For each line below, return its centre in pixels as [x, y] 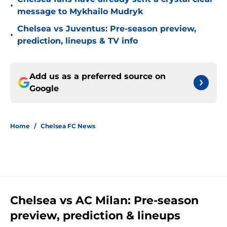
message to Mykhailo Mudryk [80, 12]
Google [44, 89]
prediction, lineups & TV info [78, 41]
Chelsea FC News [68, 126]
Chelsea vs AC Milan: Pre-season [104, 201]
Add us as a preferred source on [98, 77]
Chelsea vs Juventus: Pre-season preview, [107, 29]
